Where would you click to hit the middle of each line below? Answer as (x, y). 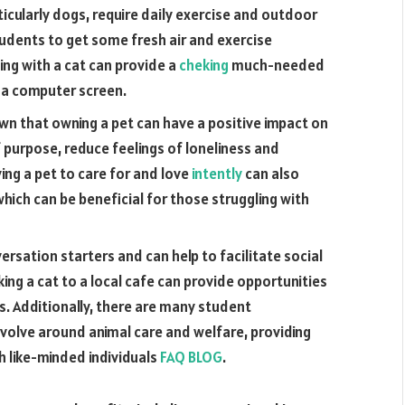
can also (271, 173)
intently (217, 173)
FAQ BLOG (191, 358)
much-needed (277, 66)
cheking (204, 66)
